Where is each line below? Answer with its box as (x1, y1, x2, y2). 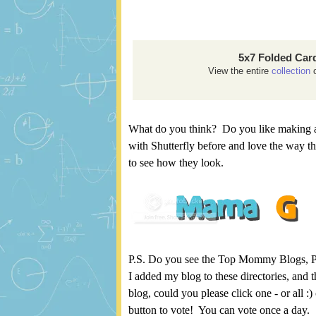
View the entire (207, 66, 272, 77)
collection (271, 66, 310, 77)
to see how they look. (128, 157, 224, 169)
